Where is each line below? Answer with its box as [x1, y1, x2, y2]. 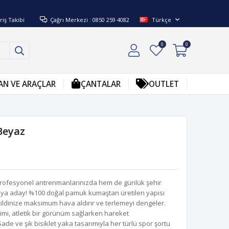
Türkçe [150, 15, 173, 24]
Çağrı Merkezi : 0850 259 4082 [50, 15, 129, 24]
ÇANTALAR [80, 78, 121, 89]
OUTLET [149, 78, 179, 89]
